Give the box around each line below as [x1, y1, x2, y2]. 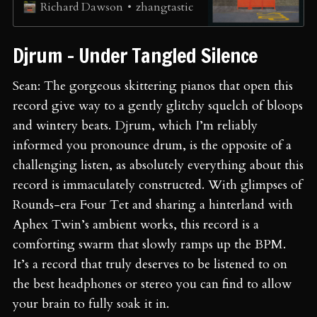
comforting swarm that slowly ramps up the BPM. [13, 235, 286, 253]
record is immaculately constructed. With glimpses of [13, 175, 302, 194]
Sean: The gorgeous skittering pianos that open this [13, 76, 293, 95]
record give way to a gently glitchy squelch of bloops [13, 96, 303, 115]
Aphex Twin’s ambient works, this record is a [13, 215, 259, 234]
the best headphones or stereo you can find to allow [13, 275, 292, 293]
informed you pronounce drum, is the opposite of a [13, 136, 292, 154]
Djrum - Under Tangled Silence [13, 41, 263, 69]
